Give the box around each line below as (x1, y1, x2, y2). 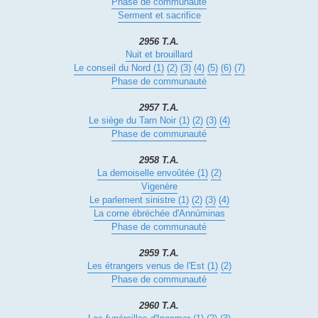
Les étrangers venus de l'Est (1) (87, 261, 218, 272)
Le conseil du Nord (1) (73, 62, 164, 74)
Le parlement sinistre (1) (89, 194, 189, 206)
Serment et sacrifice (117, 10, 201, 21)
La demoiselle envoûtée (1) (97, 168, 208, 179)
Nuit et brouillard (126, 49, 192, 60)
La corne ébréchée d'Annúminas (93, 208, 225, 219)
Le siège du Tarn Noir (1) (88, 115, 190, 126)
